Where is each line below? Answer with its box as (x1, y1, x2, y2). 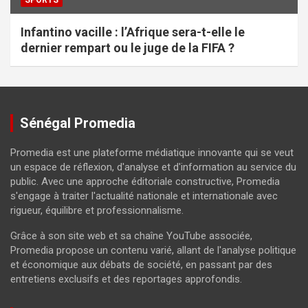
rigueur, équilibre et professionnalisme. (10, 203, 184, 217)
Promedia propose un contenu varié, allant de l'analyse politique (10, 243, 296, 256)
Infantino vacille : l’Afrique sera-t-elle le (21, 24, 245, 39)
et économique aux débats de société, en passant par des (10, 258, 272, 271)
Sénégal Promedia (20, 114, 135, 131)
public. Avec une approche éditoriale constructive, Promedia (10, 175, 280, 188)
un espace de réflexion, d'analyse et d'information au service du (10, 160, 296, 173)
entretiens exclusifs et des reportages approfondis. (10, 272, 242, 285)
